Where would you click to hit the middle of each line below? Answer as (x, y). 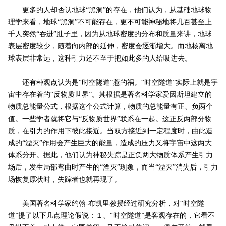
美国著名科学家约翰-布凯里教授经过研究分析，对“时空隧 (106, 204)
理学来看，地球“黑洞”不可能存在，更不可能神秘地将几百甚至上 (110, 22)
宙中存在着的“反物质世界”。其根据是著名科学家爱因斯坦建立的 (110, 95)
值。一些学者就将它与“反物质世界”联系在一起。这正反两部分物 (110, 119)
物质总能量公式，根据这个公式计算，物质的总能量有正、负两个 (110, 107)
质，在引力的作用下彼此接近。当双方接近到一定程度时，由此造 (110, 131)
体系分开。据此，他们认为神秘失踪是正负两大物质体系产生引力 (110, 155)
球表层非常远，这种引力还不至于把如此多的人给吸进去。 (100, 59)
